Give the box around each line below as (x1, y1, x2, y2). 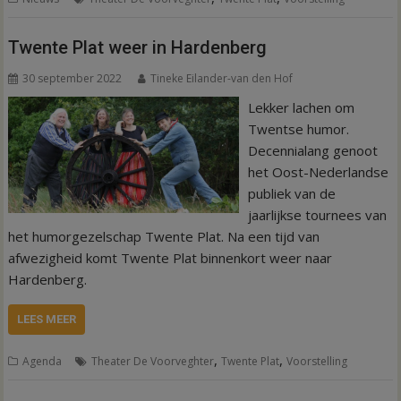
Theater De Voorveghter (91, 354, 215, 369)
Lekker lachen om (247, 98, 354, 116)
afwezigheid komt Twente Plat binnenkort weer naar (8, 249, 333, 267)
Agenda (22, 354, 63, 369)
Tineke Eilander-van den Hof (150, 71, 294, 86)
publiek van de (247, 184, 336, 202)
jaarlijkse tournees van (247, 206, 387, 224)
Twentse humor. (247, 120, 349, 138)
